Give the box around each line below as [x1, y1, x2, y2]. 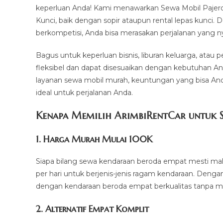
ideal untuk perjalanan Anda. [36, 88, 133, 97]
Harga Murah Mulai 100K [43, 133, 152, 145]
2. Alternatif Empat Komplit [36, 203, 149, 215]
